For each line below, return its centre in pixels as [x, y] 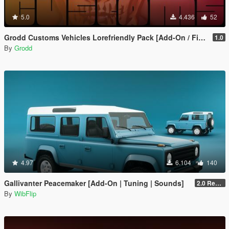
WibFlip [25, 193]
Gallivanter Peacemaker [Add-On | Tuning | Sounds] [94, 183]
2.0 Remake [218, 183]
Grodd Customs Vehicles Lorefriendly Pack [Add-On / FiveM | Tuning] [101, 37]
